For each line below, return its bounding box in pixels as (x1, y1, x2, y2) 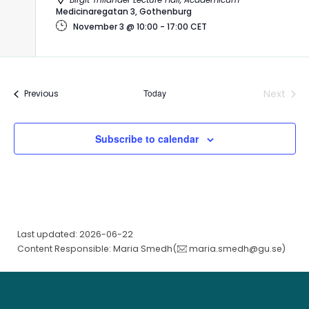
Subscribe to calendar (95, 131, 199, 146)
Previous (23, 88, 59, 100)
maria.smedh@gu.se (189, 243, 283, 255)
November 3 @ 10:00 (72, 20, 158, 32)
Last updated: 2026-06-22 (17, 228, 133, 241)
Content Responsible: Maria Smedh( (17, 243, 177, 255)
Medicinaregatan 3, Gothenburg (55, 5, 192, 17)
